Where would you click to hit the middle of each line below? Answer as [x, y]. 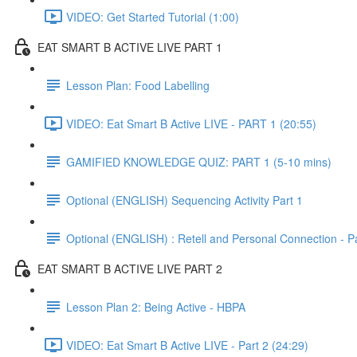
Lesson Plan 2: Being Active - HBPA [156, 306]
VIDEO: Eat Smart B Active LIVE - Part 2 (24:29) [187, 345]
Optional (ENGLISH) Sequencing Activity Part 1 [184, 200]
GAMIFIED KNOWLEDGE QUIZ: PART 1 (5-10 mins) [199, 161]
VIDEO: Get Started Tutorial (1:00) [153, 16]
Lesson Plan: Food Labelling [138, 85]
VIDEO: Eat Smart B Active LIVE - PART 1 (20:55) [191, 123]
